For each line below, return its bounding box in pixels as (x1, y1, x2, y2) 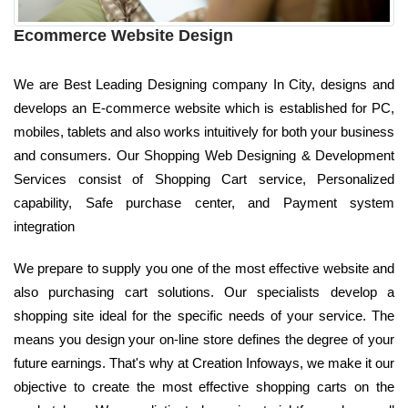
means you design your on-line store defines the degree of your (14, 331, 394, 348)
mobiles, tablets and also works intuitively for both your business (14, 124, 394, 140)
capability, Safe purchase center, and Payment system (14, 195, 394, 211)
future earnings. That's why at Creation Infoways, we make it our (14, 355, 394, 372)
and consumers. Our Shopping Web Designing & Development (14, 148, 394, 164)
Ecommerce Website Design (14, 26, 233, 46)
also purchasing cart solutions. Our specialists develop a (14, 284, 394, 301)
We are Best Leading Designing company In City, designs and (14, 76, 394, 93)
